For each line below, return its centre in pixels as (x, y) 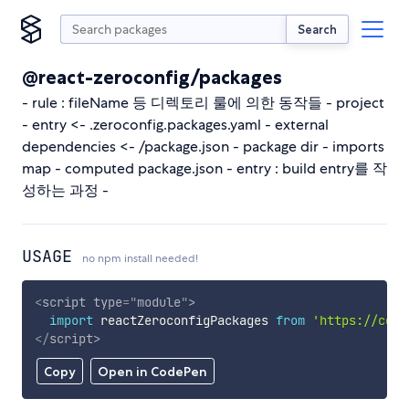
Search (317, 29)
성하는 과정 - (65, 190)
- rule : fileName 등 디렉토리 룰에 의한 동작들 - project (203, 103)
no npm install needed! (140, 258)
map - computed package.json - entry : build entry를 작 (204, 168)
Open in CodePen (152, 372)
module (158, 302)
